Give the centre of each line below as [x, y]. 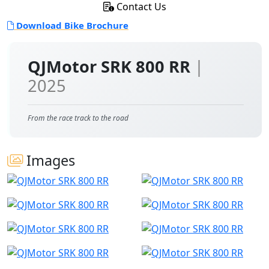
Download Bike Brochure [71, 25]
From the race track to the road [78, 118]
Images [49, 160]
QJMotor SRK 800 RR [111, 66]
